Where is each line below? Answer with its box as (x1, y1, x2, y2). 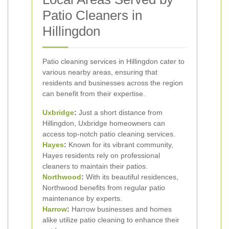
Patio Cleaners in (42, 8, 142, 23)
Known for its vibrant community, (66, 141, 173, 149)
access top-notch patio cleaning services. (42, 130, 175, 138)
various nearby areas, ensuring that (42, 68, 157, 76)
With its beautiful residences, (84, 173, 178, 181)
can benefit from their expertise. (42, 89, 145, 98)
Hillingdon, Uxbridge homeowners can (42, 119, 165, 127)
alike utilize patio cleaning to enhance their (42, 216, 179, 224)
